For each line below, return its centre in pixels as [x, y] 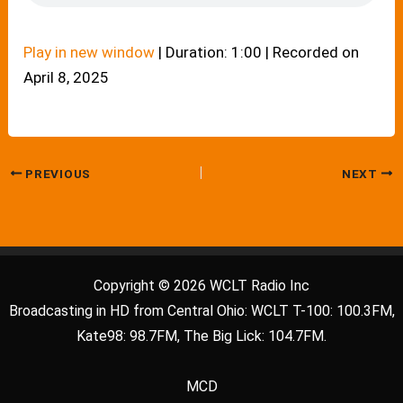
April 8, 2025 [67, 77]
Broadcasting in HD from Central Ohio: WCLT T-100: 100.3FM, [201, 311]
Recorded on [316, 52]
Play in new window [90, 52]
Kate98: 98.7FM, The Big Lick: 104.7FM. [201, 336]
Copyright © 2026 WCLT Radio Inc [201, 286]
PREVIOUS [56, 173]
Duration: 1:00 [214, 52]
